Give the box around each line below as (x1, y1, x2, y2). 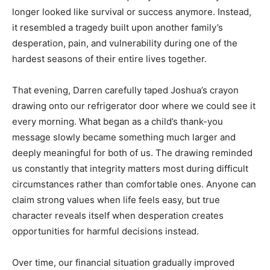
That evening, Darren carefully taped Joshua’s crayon (12, 84, 239, 96)
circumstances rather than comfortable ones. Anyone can (12, 178, 256, 190)
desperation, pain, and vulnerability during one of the (12, 37, 237, 49)
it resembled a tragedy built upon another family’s (12, 22, 223, 33)
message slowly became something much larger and (12, 131, 236, 143)
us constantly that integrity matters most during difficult (12, 163, 248, 174)
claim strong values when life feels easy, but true (12, 194, 220, 206)
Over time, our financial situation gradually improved (12, 257, 234, 268)
